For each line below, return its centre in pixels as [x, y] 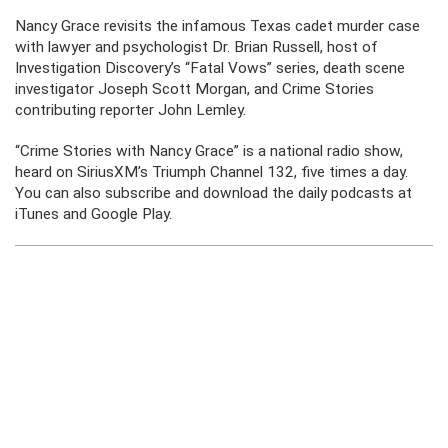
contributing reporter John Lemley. [130, 110]
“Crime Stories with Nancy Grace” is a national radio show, [209, 151]
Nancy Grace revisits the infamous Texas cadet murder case [217, 26]
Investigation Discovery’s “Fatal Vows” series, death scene [210, 68]
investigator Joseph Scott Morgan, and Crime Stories [194, 89]
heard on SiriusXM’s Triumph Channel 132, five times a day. [211, 172]
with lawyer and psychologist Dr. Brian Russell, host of [196, 47]
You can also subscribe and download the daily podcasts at [213, 193]
